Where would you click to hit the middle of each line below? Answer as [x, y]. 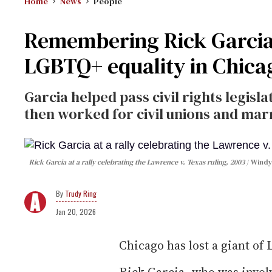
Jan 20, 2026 [76, 212]
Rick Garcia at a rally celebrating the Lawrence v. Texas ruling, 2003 [137, 162]
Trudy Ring [81, 194]
